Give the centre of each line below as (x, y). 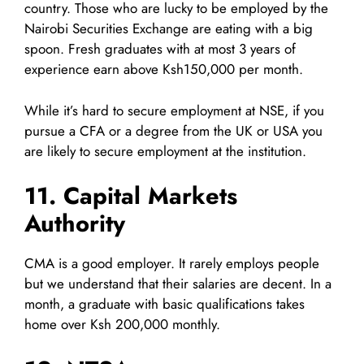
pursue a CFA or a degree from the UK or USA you (173, 130)
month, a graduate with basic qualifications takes (165, 304)
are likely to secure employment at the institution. (165, 151)
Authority (75, 224)
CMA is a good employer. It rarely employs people (172, 264)
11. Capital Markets (131, 196)
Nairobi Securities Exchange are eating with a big (169, 29)
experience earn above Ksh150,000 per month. (164, 69)
